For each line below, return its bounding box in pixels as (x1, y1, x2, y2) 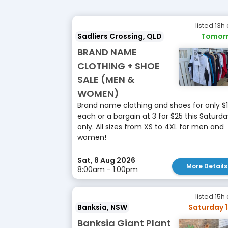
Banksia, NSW (77, 202, 127, 212)
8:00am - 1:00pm (77, 164, 138, 175)
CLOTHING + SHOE (77, 60, 160, 72)
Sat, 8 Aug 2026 (77, 155, 135, 165)
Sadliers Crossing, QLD (77, 31, 162, 41)
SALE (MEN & (77, 73, 134, 86)
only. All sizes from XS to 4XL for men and (77, 122, 224, 132)
